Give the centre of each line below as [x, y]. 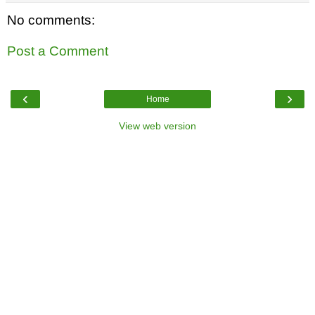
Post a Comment [58, 51]
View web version [157, 126]
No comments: [51, 20]
